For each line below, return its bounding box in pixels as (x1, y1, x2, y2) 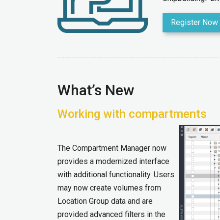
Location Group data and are (57, 196, 153, 206)
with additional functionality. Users (57, 169, 174, 179)
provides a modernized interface (57, 156, 169, 166)
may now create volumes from (57, 183, 161, 192)
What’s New (57, 81, 134, 99)
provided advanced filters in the (57, 209, 165, 219)
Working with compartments (57, 107, 207, 121)
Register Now (170, 18, 218, 27)
